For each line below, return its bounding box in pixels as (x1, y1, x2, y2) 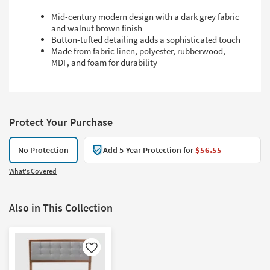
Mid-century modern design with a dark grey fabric (51, 11, 239, 23)
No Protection (18, 145, 69, 156)
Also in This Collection (9, 201, 113, 215)
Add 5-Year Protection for (103, 145, 195, 156)
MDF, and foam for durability (51, 57, 157, 69)
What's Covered (9, 166, 57, 176)
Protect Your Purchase (9, 115, 113, 130)
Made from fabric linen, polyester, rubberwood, (51, 45, 225, 57)
